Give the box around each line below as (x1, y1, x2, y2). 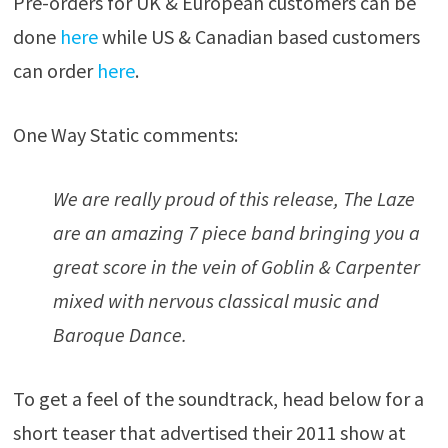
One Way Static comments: (12, 122, 238, 148)
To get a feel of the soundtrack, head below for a (12, 386, 424, 412)
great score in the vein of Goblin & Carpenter (52, 254, 420, 280)
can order (12, 58, 97, 84)
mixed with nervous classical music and (52, 288, 379, 314)
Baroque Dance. (52, 322, 187, 348)
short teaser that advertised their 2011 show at (12, 420, 406, 446)
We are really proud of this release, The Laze (52, 186, 415, 212)
